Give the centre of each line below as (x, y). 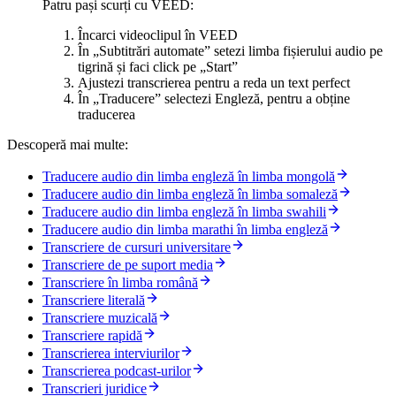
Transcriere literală (94, 301)
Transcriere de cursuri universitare (137, 247)
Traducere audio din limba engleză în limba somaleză (190, 194)
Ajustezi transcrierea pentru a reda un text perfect (214, 83)
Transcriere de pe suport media (128, 265)
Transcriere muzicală (100, 318)
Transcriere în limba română (120, 283)
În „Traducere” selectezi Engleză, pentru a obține (214, 99)
